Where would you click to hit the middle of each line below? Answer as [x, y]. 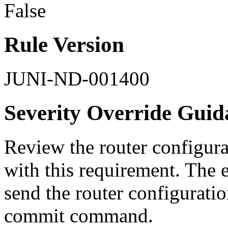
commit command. [79, 215]
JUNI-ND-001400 [77, 78]
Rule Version [64, 44]
